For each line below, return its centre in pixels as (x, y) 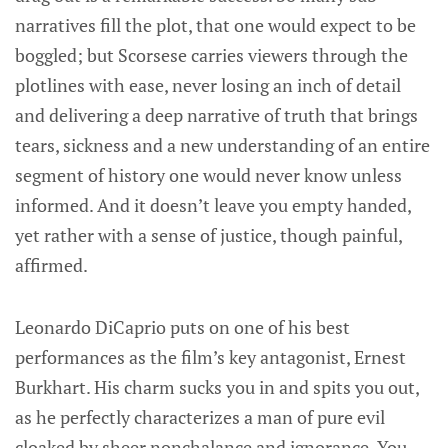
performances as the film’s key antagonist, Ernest (210, 356)
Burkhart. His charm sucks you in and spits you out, (217, 386)
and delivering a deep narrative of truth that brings (216, 114)
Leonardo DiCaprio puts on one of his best (182, 326)
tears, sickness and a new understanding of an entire (222, 144)
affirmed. (51, 264)
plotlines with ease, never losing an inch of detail (208, 84)
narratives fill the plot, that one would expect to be (215, 24)
